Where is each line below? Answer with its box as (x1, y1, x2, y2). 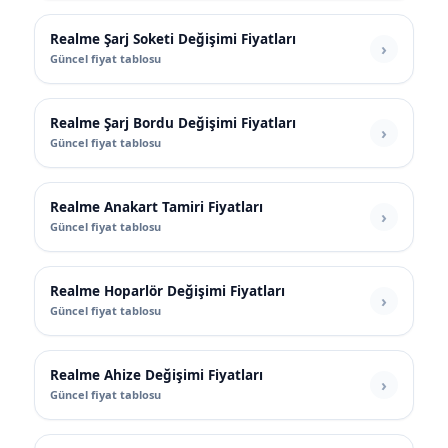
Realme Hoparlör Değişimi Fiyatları (50, 282, 285, 301)
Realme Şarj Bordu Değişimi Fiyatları (50, 114, 296, 133)
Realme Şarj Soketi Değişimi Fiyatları (50, 30, 296, 49)
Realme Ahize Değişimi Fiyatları (50, 366, 263, 385)
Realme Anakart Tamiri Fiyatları (50, 198, 263, 217)
